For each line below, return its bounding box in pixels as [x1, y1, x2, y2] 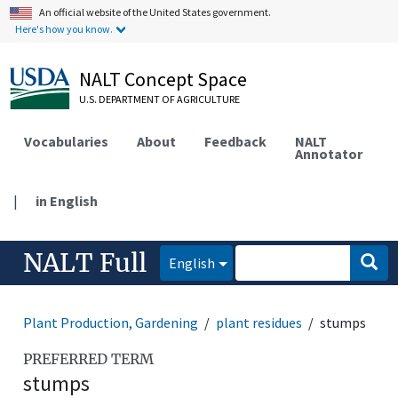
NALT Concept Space [79, 67, 248, 92]
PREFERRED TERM [23, 349, 155, 368]
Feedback [204, 131, 267, 150]
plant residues [216, 313, 303, 331]
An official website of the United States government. [39, 5, 272, 19]
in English [36, 191, 99, 210]
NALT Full [23, 246, 147, 279]
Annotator [295, 144, 363, 163]
